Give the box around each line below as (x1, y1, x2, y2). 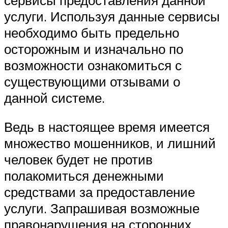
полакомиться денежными (4, 167, 164, 184)
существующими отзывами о (4, 73, 180, 90)
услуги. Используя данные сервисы (4, 8, 220, 24)
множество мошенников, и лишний (4, 135, 216, 152)
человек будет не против (4, 151, 153, 168)
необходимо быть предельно (4, 24, 179, 41)
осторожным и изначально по (4, 40, 183, 57)
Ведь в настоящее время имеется (4, 119, 210, 135)
